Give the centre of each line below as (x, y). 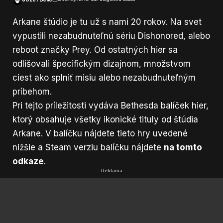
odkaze (28, 161)
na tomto (183, 147)
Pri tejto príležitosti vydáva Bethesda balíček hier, (111, 105)
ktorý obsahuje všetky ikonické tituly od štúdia (105, 119)
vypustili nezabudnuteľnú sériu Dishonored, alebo (111, 36)
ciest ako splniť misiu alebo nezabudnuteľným (104, 77)
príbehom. (32, 91)
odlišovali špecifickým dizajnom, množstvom (102, 63)
